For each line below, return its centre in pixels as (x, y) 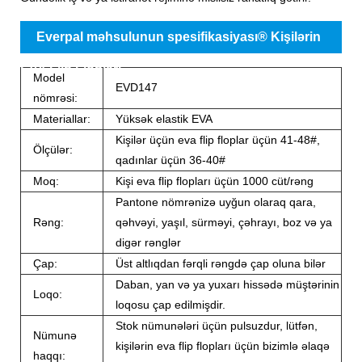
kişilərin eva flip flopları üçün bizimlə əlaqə (223, 345)
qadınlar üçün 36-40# (170, 160)
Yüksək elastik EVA (164, 118)
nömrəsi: (55, 97)
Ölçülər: (53, 149)
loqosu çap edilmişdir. (170, 304)
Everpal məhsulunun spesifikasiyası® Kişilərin (179, 36)
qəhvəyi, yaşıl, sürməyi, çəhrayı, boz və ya (224, 222)
